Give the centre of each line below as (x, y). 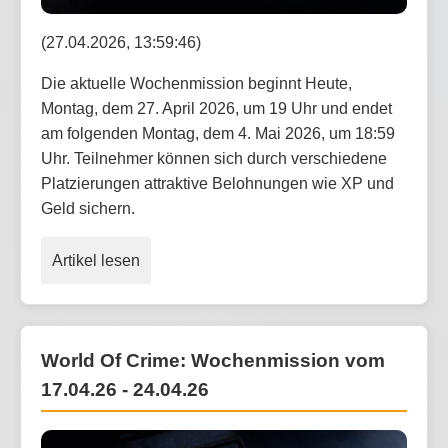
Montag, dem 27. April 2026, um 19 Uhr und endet (216, 108)
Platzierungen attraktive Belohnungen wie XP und (217, 183)
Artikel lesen (96, 260)
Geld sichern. (88, 208)
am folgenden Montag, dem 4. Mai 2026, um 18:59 (218, 133)
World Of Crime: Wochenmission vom (213, 360)
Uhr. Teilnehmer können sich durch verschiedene (214, 158)
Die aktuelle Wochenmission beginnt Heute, (196, 83)
